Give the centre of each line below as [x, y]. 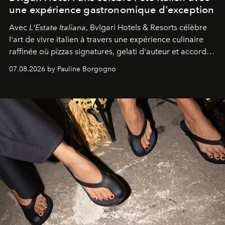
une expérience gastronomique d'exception [112, 9]
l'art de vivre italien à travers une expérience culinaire [106, 39]
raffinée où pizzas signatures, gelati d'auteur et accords [109, 51]
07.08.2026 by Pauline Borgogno [63, 69]
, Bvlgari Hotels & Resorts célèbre [146, 27]
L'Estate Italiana [58, 27]
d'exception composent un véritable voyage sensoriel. [108, 63]
